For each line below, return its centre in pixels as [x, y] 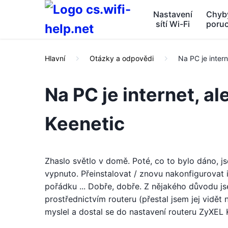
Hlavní [55, 58]
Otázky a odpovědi [122, 58]
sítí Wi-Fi [173, 24]
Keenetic [85, 124]
